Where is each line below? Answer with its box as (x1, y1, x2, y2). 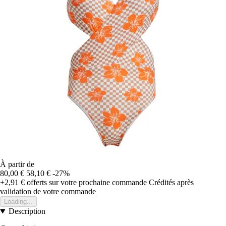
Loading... (4, 198, 33, 206)
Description (8, 207, 45, 216)
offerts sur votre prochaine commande (25, 178, 147, 187)
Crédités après (149, 178, 194, 187)
